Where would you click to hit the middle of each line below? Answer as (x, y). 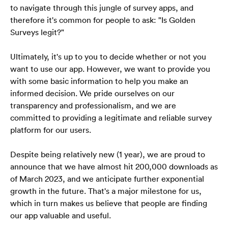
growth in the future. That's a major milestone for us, (106, 191)
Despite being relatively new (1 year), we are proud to (108, 154)
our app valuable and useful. (61, 215)
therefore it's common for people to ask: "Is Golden (103, 20)
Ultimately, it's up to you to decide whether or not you (108, 56)
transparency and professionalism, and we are (93, 105)
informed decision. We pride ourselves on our (92, 93)
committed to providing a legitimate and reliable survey (111, 117)
